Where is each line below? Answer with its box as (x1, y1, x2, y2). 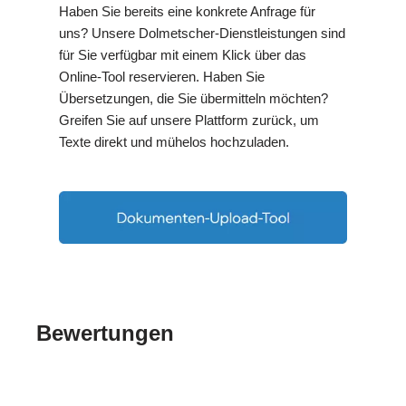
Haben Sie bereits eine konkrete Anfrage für (59, 3, 315, 19)
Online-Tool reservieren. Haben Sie (59, 68, 265, 84)
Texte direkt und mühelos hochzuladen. (59, 133, 289, 150)
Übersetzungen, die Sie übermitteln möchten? (59, 90, 328, 106)
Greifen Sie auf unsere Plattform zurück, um (59, 111, 319, 128)
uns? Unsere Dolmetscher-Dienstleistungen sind (59, 24, 345, 41)
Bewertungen (36, 320, 174, 345)
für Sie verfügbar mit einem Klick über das (59, 46, 306, 63)
